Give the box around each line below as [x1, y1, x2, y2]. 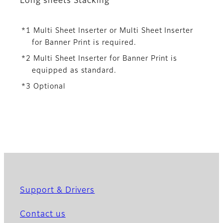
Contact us [20, 210, 66, 219]
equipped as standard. [32, 67, 117, 74]
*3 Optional [21, 83, 66, 90]
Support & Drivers [20, 186, 95, 195]
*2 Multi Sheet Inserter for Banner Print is [21, 55, 178, 62]
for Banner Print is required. [32, 39, 136, 46]
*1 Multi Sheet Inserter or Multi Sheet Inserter [21, 27, 194, 34]
